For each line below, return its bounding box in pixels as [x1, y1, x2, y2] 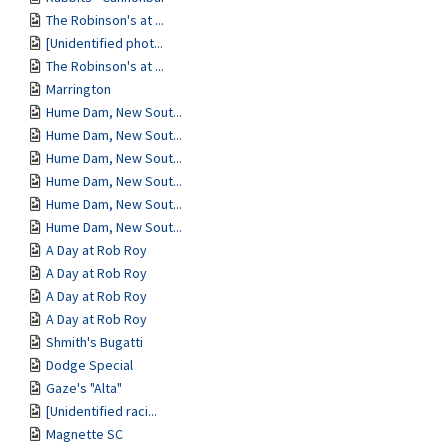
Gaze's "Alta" [46, 379, 122, 397]
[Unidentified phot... [46, 34, 163, 52]
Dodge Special [46, 356, 133, 374]
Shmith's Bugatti [46, 333, 143, 351]
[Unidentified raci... [46, 402, 157, 420]
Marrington [46, 80, 111, 98]
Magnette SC [46, 425, 123, 443]
